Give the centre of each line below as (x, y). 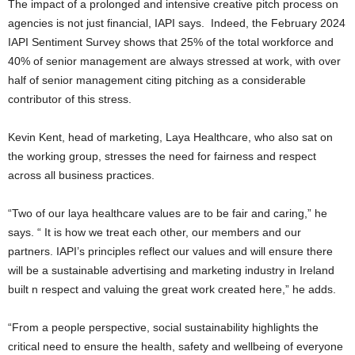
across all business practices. (81, 176)
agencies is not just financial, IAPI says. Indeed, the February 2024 (177, 23)
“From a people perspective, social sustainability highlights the (163, 328)
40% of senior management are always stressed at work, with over (174, 61)
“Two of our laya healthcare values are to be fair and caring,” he (168, 214)
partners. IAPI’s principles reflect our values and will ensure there (170, 252)
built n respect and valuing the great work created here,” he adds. (172, 290)
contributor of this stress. (70, 99)
